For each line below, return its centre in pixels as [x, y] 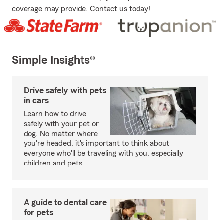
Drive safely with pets [65, 91]
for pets [38, 212]
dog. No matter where [61, 134]
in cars [36, 100]
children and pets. [54, 163]
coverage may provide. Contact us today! [81, 9]
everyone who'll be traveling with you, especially [103, 153]
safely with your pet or [61, 124]
